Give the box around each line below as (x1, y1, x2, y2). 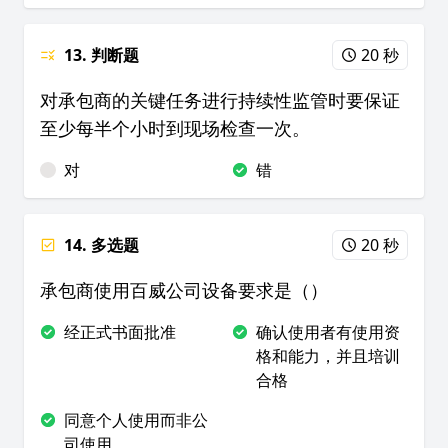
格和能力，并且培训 (256, 345, 400, 367)
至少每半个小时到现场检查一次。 (40, 116, 310, 140)
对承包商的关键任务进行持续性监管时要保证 (40, 88, 400, 112)
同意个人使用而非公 (64, 409, 208, 431)
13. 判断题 (64, 44, 139, 66)
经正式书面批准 (64, 321, 176, 343)
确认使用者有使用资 (256, 321, 400, 343)
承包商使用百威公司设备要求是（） (40, 278, 328, 302)
